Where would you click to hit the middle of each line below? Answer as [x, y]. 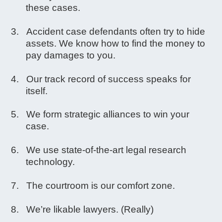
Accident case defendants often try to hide [116, 31]
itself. [37, 91]
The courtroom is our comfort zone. [101, 185]
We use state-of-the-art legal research [107, 150]
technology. [51, 162]
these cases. [53, 8]
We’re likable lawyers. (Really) [90, 209]
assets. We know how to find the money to [116, 43]
